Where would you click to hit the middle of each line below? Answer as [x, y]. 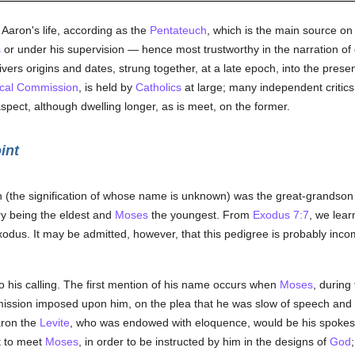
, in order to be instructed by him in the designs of [204, 342]
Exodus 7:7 [281, 215]
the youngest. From [200, 215]
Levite [54, 323]
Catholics [158, 87]
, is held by [107, 87]
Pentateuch [178, 30]
